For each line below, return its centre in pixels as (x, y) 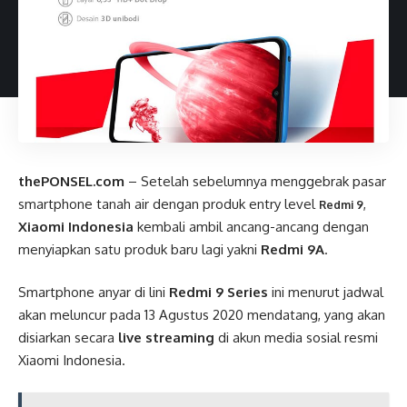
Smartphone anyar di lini (94, 292)
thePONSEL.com (71, 181)
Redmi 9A (293, 249)
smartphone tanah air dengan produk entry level (169, 203)
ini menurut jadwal (326, 292)
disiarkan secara (68, 338)
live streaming (166, 338)
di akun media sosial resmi (296, 338)
